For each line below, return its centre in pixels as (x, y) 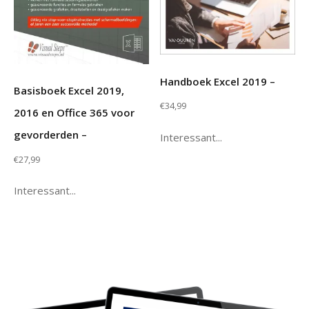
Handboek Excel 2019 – (218, 81)
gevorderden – (50, 135)
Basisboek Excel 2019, (69, 91)
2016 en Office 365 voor (74, 113)
